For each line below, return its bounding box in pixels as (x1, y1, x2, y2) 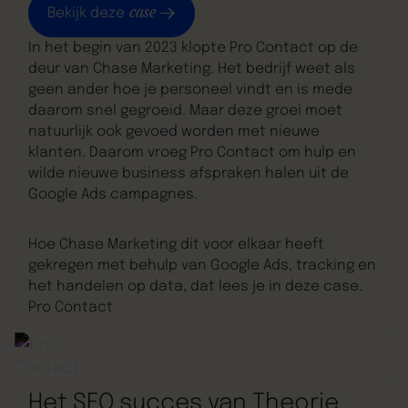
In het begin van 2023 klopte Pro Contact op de (28, 41, 359, 56)
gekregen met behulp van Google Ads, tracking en (28, 258, 377, 273)
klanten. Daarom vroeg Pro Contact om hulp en (28, 146, 357, 161)
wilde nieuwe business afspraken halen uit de (28, 167, 350, 182)
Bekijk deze (47, 5, 129, 21)
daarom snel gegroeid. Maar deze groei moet (28, 104, 343, 119)
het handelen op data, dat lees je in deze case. (28, 279, 363, 294)
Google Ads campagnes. (28, 188, 199, 203)
